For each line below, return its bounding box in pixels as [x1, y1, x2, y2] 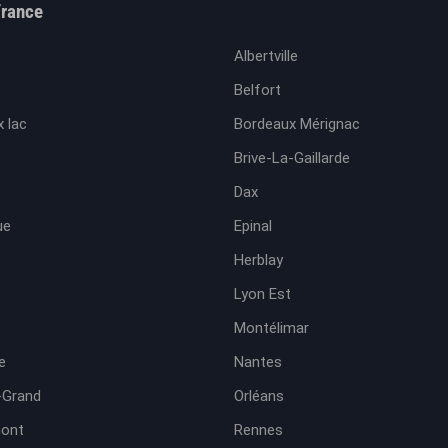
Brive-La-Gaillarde [234, 149, 350, 167]
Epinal [234, 217, 272, 235]
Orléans [234, 387, 284, 405]
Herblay [234, 251, 283, 269]
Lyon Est [234, 285, 291, 303]
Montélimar [234, 319, 309, 337]
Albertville [234, 47, 298, 65]
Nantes [234, 353, 282, 371]
